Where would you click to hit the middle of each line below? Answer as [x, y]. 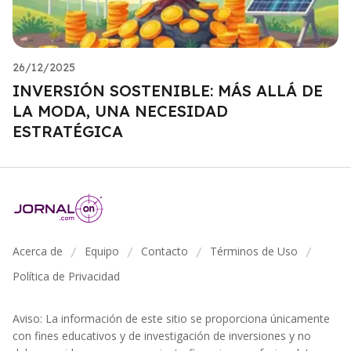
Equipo [102, 251]
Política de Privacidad [66, 276]
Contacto [165, 251]
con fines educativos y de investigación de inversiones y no [162, 335]
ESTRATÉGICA [68, 131]
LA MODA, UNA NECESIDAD [120, 110]
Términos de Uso [254, 251]
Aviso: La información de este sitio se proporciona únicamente [171, 318]
